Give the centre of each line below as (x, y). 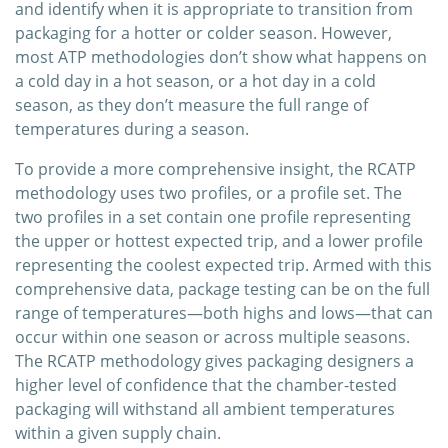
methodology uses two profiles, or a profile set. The (208, 193)
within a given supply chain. (118, 433)
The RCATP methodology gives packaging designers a (214, 361)
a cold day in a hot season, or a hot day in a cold (195, 81)
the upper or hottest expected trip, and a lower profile (219, 241)
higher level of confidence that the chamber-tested (206, 385)
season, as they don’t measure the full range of (191, 105)
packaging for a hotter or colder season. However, (203, 33)
